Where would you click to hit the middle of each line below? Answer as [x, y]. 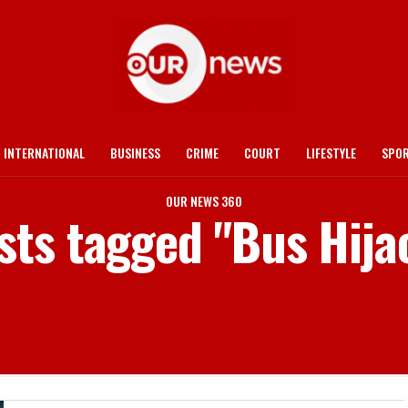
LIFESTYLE [331, 153]
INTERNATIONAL [44, 153]
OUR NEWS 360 [204, 201]
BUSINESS [135, 153]
